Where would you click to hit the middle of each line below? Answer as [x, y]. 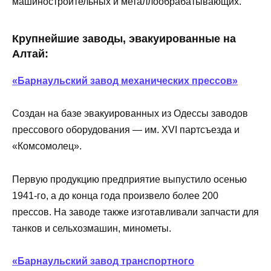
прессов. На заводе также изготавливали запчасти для [135, 212]
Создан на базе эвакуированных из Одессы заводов [130, 114]
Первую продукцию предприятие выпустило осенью [129, 179]
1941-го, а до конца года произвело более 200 [115, 195]
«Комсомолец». [47, 146]
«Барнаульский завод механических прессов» [125, 81]
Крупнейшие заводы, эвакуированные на [124, 39]
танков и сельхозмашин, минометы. [92, 228]
